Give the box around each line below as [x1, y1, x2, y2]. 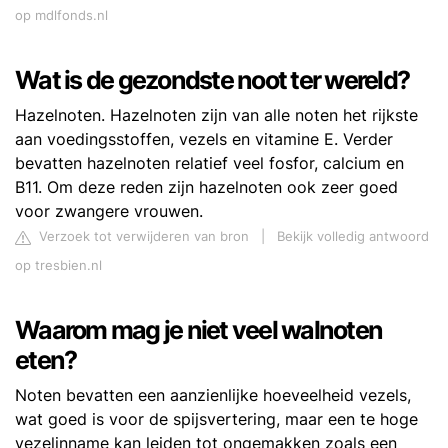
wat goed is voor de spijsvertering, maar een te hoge [15, 409, 418, 430]
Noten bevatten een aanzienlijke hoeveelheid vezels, [15, 385, 411, 406]
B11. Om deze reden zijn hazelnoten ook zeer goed [15, 177, 398, 198]
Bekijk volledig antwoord [277, 229, 429, 245]
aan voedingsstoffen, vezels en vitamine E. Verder [15, 129, 393, 150]
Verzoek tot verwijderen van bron [35, 229, 249, 245]
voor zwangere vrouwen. [15, 201, 203, 222]
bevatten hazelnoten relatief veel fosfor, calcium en [15, 153, 404, 174]
